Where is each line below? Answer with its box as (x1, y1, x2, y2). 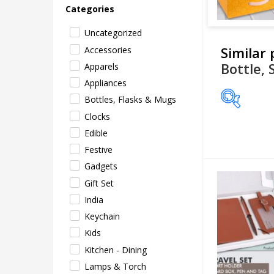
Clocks (84, 110, 110, 122)
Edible (84, 127, 108, 139)
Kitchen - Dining (84, 243, 147, 256)
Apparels (84, 60, 119, 72)
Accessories (84, 43, 131, 56)
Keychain (84, 210, 120, 222)
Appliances (84, 77, 127, 89)
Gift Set (84, 177, 114, 189)
